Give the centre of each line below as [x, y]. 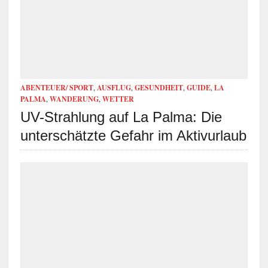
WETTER [118, 99]
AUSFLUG [114, 87]
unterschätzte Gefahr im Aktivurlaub [133, 135]
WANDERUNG [74, 99]
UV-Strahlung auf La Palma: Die [121, 117]
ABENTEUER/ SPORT [57, 87]
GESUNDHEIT [159, 87]
